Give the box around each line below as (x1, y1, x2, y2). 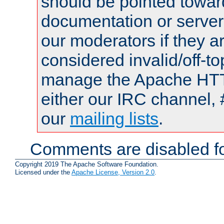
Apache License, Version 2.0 (71, 168, 154, 176)
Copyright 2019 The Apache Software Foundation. (15, 160, 158, 168)
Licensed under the (15, 168, 71, 176)
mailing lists (70, 108, 158, 128)
